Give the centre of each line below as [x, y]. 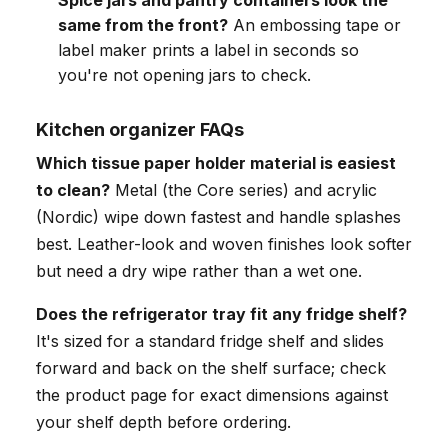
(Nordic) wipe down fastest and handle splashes [218, 217]
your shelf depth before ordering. [163, 422]
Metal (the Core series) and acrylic [243, 190]
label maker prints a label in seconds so [208, 50]
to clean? [73, 190]
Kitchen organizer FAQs [140, 130]
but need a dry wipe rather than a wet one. [199, 271]
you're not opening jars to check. [184, 75]
